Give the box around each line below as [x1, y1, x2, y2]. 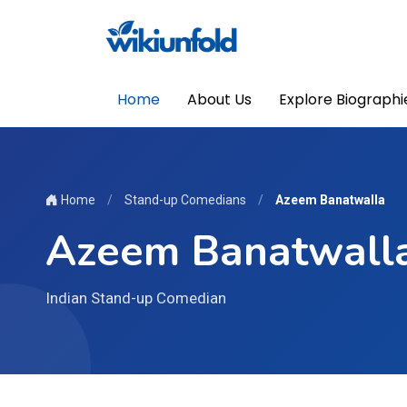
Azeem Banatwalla [275, 193, 385, 207]
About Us [187, 89, 252, 110]
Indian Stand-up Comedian [45, 289, 226, 307]
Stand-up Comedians [124, 193, 246, 207]
